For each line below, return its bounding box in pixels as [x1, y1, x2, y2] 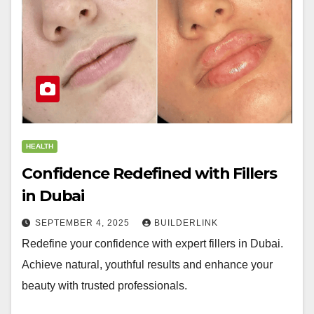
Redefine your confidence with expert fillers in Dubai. [22, 238, 283, 250]
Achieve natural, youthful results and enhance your [22, 259, 273, 271]
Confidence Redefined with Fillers [22, 164, 277, 183]
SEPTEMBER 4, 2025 [35, 218, 132, 228]
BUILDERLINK [154, 218, 218, 228]
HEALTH [26, 142, 53, 150]
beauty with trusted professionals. [22, 280, 187, 292]
